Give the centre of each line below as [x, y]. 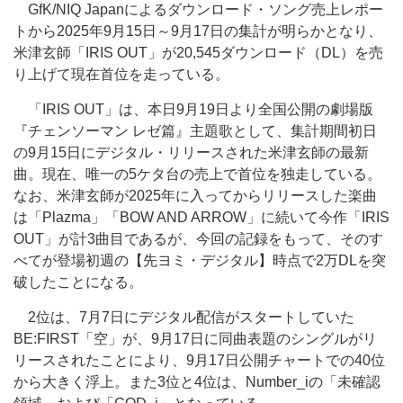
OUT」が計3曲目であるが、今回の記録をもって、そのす [198, 239]
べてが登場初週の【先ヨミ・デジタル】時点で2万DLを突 [200, 260]
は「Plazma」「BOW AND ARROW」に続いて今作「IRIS [201, 217]
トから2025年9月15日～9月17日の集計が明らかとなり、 [198, 31]
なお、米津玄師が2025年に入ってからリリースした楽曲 [195, 196]
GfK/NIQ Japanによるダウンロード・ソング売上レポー [198, 9]
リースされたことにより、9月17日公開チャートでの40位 [199, 360]
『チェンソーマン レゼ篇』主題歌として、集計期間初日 [195, 131]
